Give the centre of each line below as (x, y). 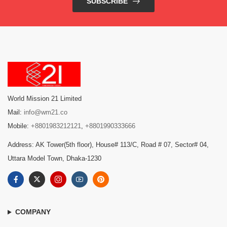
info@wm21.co (46, 112)
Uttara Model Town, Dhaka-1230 (54, 159)
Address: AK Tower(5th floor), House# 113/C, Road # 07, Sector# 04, (108, 145)
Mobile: (19, 126)
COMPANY (33, 212)
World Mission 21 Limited (45, 99)
